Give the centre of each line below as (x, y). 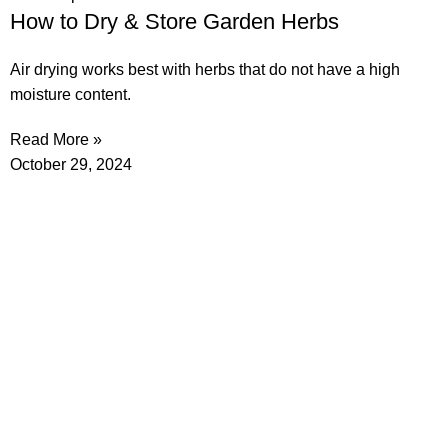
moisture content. (70, 95)
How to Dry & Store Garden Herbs (174, 22)
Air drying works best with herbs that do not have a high (205, 70)
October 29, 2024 (71, 165)
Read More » (56, 140)
